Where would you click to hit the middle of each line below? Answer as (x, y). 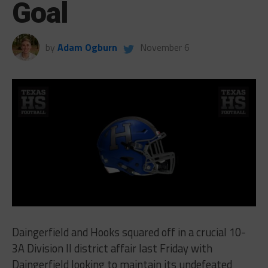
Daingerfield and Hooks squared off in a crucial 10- (129, 232)
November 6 (165, 47)
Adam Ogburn (87, 47)
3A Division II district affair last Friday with (112, 249)
